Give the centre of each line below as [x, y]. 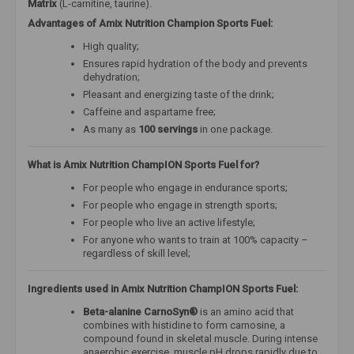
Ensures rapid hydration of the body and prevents [195, 63]
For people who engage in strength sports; [180, 205]
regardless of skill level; [137, 253]
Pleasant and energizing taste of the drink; [179, 94]
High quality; [111, 46]
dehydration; [111, 77]
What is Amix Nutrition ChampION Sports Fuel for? [143, 164]
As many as [111, 129]
